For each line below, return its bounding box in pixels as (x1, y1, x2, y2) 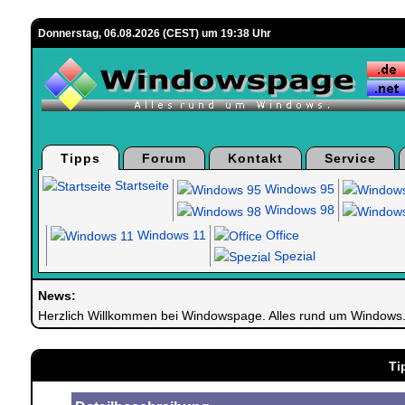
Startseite (110, 178, 169, 193)
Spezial (269, 248, 316, 263)
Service (324, 151, 376, 165)
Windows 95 (260, 182, 334, 196)
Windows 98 (260, 202, 334, 218)
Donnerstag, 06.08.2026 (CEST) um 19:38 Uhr (37, 27, 271, 40)
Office (261, 227, 299, 242)
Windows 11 (133, 227, 206, 242)
